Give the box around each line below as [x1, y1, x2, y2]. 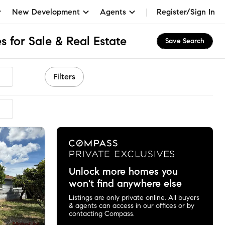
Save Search [165, 37, 204, 45]
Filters [53, 72, 75, 81]
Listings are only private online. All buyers [68, 193, 199, 202]
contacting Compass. [68, 209, 135, 218]
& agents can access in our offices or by [68, 201, 194, 210]
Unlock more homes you [68, 165, 178, 178]
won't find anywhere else [68, 177, 182, 190]
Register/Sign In [157, 7, 215, 17]
